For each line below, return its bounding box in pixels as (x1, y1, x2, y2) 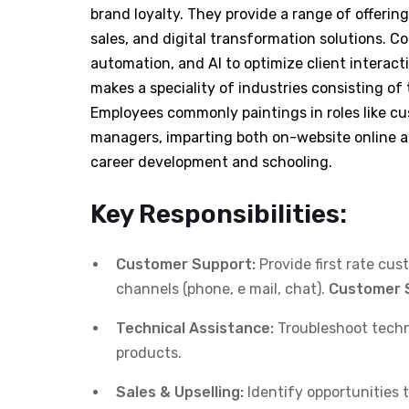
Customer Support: (116, 255, 256, 273)
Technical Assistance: (116, 319, 274, 337)
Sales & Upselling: (116, 383, 244, 401)
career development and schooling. (90, 152, 332, 171)
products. (116, 343, 182, 362)
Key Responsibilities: (90, 198, 347, 229)
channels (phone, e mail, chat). (116, 279, 329, 298)
